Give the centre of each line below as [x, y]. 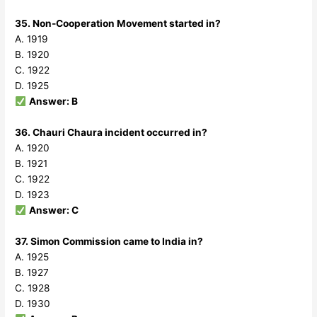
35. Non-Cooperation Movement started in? [118, 24]
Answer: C [53, 211]
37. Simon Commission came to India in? [109, 242]
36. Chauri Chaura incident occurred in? [111, 133]
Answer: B [53, 102]
